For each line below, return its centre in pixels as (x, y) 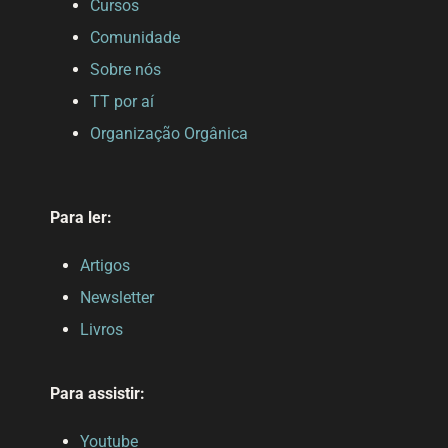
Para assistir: (97, 393)
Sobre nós (125, 69)
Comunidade (134, 37)
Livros (101, 329)
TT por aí (121, 101)
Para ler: (80, 217)
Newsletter (116, 297)
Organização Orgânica (168, 133)
